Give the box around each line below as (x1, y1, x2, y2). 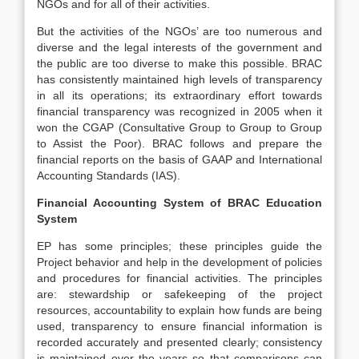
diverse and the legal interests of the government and (37, 41, 322, 54)
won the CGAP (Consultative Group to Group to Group (37, 121, 322, 134)
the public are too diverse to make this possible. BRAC (37, 57, 322, 70)
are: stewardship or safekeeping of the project (37, 288, 322, 301)
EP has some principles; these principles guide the (37, 240, 322, 252)
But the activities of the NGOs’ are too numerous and (37, 25, 322, 38)
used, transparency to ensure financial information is (37, 320, 322, 333)
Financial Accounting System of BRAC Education (37, 196, 322, 209)
